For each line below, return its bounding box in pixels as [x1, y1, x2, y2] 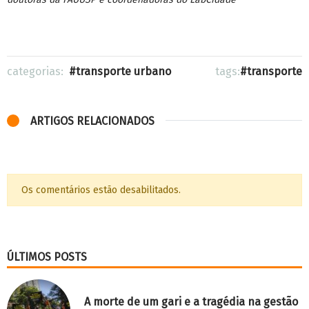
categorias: [7, 64, 69, 78]
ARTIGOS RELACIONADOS [30, 114, 154, 128]
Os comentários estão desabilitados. [21, 183, 181, 196]
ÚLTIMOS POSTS [7, 250, 87, 263]
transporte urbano [76, 64, 171, 78]
